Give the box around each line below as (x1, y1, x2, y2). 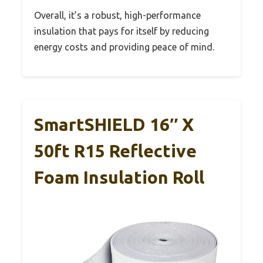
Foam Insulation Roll (34, 167, 204, 187)
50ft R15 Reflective (34, 140, 197, 161)
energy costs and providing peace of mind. (34, 41, 214, 52)
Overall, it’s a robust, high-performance (34, 9, 201, 21)
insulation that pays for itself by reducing (34, 25, 209, 36)
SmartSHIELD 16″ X (34, 114, 194, 134)
